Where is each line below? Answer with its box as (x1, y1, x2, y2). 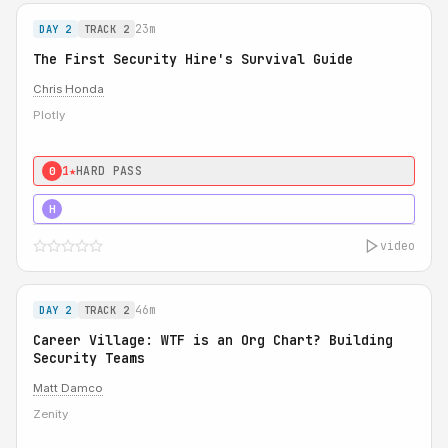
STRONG (76, 201, 118, 216)
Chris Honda (33, 82, 104, 96)
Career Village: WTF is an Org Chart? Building (33, 331, 393, 349)
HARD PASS (76, 163, 143, 178)
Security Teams (33, 349, 145, 367)
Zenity (33, 407, 68, 421)
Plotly (33, 108, 65, 122)
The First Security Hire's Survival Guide (33, 50, 353, 68)
